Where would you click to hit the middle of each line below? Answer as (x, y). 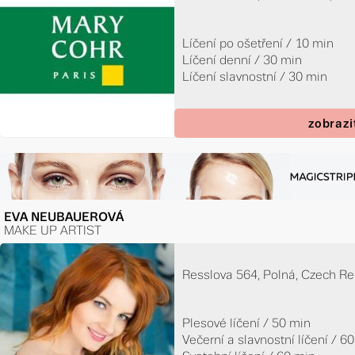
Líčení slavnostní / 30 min (255, 77)
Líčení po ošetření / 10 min (258, 44)
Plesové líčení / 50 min (247, 323)
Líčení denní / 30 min (242, 60)
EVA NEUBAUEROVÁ (64, 216)
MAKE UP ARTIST (53, 230)
